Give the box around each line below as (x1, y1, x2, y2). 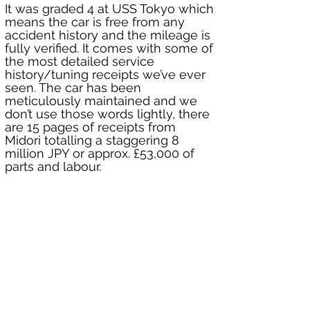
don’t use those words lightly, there (5, 107, 213, 122)
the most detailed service (5, 54, 158, 69)
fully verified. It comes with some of (5, 41, 217, 56)
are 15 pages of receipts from (5, 120, 179, 135)
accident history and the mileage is (5, 28, 214, 43)
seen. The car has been (5, 80, 145, 95)
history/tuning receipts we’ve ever (5, 67, 209, 82)
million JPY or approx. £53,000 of (5, 146, 198, 161)
